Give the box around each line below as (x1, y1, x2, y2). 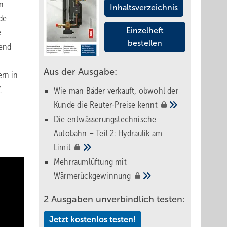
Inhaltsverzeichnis (110, 3, 178, 12)
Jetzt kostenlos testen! (49, 215, 136, 224)
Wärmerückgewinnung (54, 171, 133, 181)
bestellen (128, 39, 162, 47)
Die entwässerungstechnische (54, 114, 157, 124)
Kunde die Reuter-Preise (54, 100, 138, 110)
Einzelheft (126, 26, 164, 35)
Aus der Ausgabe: (44, 67, 117, 77)
